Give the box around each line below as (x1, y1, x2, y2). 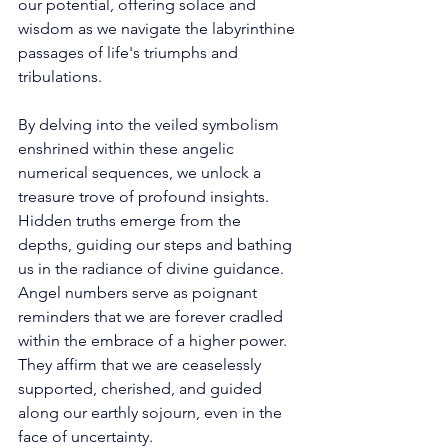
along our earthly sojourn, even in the (18, 402, 286, 422)
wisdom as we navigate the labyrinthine (18, 18, 299, 38)
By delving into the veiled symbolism (18, 114, 283, 134)
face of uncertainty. (18, 426, 157, 446)
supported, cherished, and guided (18, 378, 266, 398)
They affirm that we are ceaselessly (18, 354, 265, 374)
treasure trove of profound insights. (18, 186, 273, 206)
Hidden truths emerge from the (18, 210, 245, 230)
